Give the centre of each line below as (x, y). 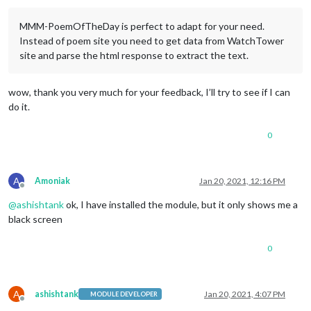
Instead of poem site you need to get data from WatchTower (152, 40)
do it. (19, 106)
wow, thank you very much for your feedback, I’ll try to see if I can (149, 92)
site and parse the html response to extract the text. (134, 55)
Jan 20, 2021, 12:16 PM (242, 180)
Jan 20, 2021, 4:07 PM (245, 294)
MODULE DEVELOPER (124, 294)
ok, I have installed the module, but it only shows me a (181, 204)
